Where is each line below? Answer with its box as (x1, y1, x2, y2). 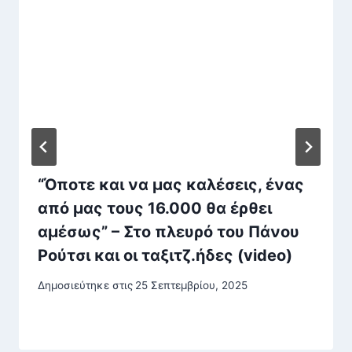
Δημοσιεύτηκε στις (38, 279, 133, 292)
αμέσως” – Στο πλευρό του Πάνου (38, 222, 299, 241)
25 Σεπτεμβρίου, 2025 (135, 279, 248, 292)
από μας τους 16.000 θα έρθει (38, 198, 272, 218)
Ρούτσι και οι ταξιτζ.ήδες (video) (38, 245, 292, 265)
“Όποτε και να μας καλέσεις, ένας (38, 174, 304, 194)
